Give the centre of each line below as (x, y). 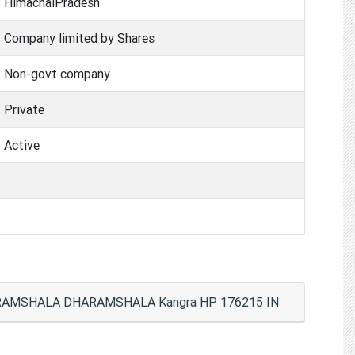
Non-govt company (57, 73)
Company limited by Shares (79, 38)
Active (22, 145)
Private (24, 109)
